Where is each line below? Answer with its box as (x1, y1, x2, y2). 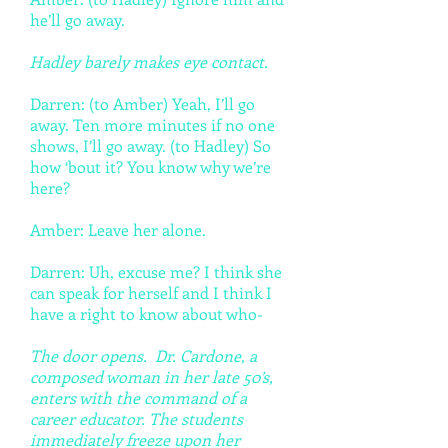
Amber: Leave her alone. (30, 219, 210, 240)
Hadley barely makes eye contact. (30, 51, 272, 72)
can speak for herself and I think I (30, 282, 272, 303)
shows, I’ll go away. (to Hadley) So (30, 135, 271, 156)
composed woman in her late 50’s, (30, 366, 273, 387)
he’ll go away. (30, 9, 125, 30)
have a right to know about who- (30, 303, 263, 324)
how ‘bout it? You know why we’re (30, 156, 271, 177)
